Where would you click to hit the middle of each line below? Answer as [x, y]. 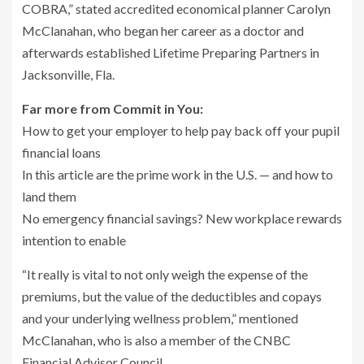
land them [49, 196]
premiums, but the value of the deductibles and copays [172, 296]
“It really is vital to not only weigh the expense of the [165, 274]
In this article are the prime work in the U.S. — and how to [178, 174]
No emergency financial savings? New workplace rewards [182, 218]
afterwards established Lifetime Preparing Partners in [171, 52]
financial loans [61, 152]
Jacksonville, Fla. [68, 74]
